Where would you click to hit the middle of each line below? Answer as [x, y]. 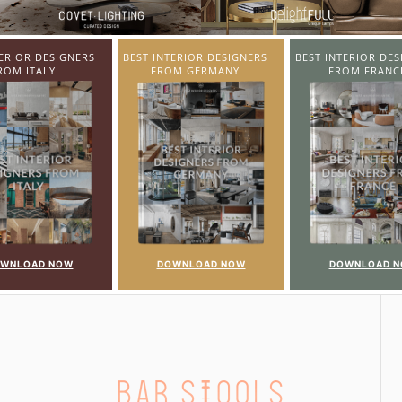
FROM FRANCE [200, 70]
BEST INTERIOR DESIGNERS [200, 57]
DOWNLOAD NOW [206, 264]
